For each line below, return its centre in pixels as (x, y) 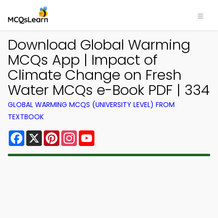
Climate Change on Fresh (95, 75)
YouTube (111, 134)
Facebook (44, 134)
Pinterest (77, 134)
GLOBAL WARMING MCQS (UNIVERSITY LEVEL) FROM (91, 105)
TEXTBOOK (26, 117)
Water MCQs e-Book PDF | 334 (109, 90)
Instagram (97, 134)
